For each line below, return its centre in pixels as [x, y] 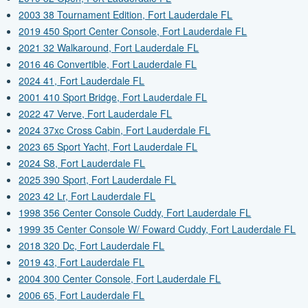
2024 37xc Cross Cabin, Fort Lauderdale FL [115, 130]
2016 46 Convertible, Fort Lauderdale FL [108, 64]
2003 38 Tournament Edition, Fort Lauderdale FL [126, 15]
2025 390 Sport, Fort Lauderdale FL [98, 180]
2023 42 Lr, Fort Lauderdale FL [87, 196]
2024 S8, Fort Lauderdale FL [82, 163]
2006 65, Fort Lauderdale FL [82, 295]
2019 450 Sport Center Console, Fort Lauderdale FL [133, 31]
